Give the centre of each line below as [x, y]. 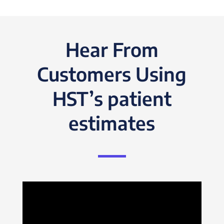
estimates [112, 122]
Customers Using [112, 73]
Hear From [112, 49]
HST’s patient [112, 98]
